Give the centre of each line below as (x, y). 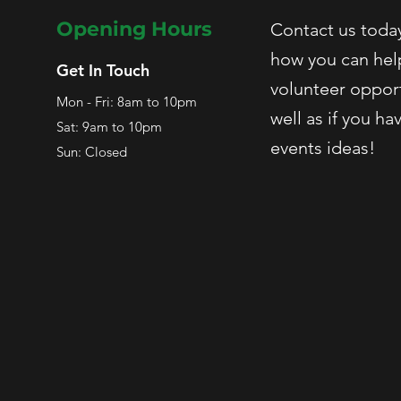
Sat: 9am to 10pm (109, 127)
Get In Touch (103, 70)
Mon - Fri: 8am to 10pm (127, 102)
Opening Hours (134, 29)
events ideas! (325, 148)
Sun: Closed (92, 152)
